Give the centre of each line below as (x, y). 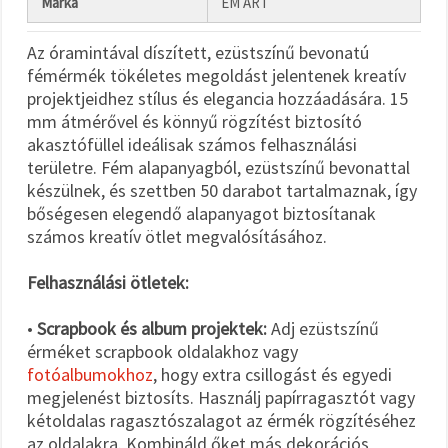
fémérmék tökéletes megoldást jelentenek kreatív (216, 75)
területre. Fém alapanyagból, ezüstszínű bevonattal (218, 167)
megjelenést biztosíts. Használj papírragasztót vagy (221, 397)
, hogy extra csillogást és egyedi (272, 374)
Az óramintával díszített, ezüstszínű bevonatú (198, 52)
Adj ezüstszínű (323, 328)
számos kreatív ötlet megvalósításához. (177, 236)
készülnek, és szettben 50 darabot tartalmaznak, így (222, 190)
